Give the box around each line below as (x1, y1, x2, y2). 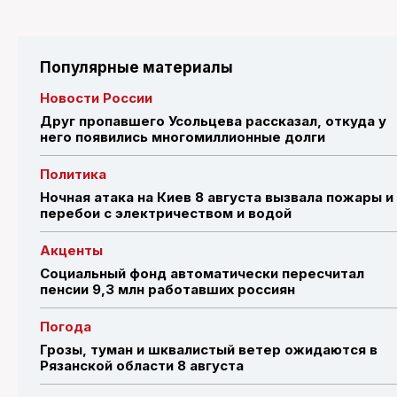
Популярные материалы (40, 58, 233, 76)
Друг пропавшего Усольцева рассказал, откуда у (40, 112, 386, 129)
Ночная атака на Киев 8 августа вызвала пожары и (40, 188, 393, 206)
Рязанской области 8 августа (40, 356, 244, 374)
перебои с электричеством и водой (40, 204, 295, 222)
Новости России (40, 89, 152, 106)
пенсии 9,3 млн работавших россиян (40, 280, 295, 298)
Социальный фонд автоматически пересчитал (40, 264, 364, 282)
